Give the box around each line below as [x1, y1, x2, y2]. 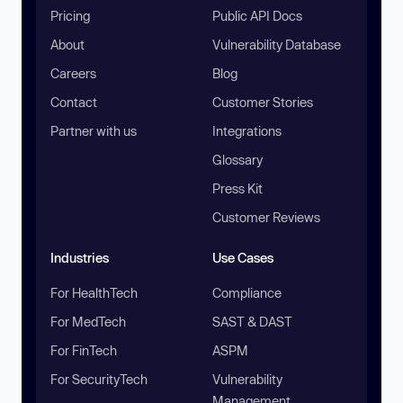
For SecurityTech [50, 371, 148, 387]
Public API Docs [212, 7, 302, 23]
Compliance [212, 284, 282, 300]
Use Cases [212, 249, 273, 265]
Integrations [212, 122, 282, 139]
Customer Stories [212, 94, 313, 110]
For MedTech [50, 313, 126, 329]
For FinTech [50, 342, 117, 358]
